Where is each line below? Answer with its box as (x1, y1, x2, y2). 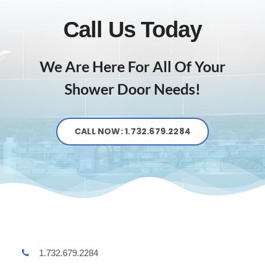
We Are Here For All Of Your (40, 57, 225, 76)
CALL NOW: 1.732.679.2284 (74, 125, 191, 138)
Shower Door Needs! (64, 80, 201, 98)
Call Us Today (63, 17, 202, 43)
